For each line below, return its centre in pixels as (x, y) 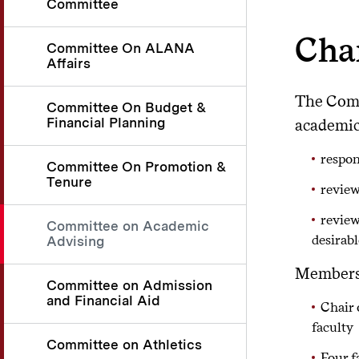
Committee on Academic (128, 226)
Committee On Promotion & (136, 166)
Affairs (69, 63)
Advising (75, 241)
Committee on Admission (129, 285)
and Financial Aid (103, 300)
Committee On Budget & (126, 107)
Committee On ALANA (121, 48)
